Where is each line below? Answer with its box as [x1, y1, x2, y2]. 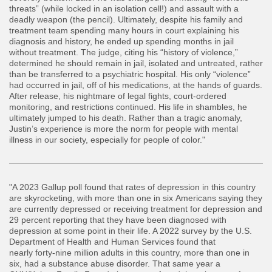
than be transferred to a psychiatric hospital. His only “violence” [9, 69, 251, 80]
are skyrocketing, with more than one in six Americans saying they [9, 193, 262, 203]
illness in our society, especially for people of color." [9, 135, 205, 145]
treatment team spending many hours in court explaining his [9, 25, 239, 36]
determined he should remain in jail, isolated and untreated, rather [9, 58, 263, 69]
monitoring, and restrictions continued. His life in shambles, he [9, 102, 247, 112]
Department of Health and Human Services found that [9, 237, 216, 247]
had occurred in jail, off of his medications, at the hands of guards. [9, 80, 262, 90]
